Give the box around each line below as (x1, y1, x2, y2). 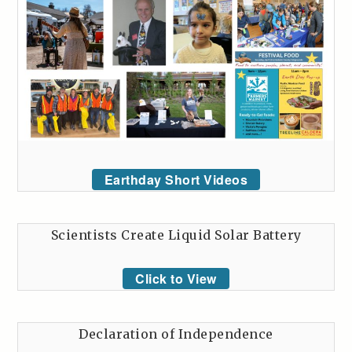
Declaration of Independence (79, 325, 273, 342)
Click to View (135, 269, 217, 288)
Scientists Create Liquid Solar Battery (50, 226, 302, 243)
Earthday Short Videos (104, 170, 248, 189)
